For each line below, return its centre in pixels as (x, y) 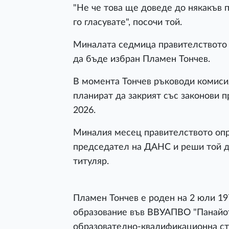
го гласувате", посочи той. (128, 22)
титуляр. (91, 162)
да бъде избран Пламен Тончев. (142, 59)
